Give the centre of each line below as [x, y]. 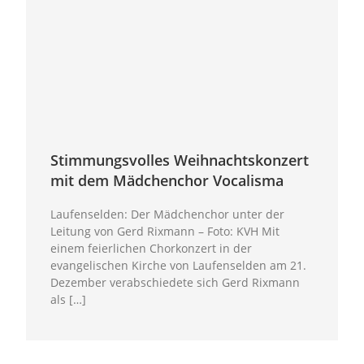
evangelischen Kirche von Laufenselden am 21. [179, 265]
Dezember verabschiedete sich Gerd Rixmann [175, 282]
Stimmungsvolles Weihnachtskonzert [180, 160]
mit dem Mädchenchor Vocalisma [167, 180]
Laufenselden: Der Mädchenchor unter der [168, 214]
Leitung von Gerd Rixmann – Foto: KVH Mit [165, 231]
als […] [69, 299]
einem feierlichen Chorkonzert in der [152, 248]
